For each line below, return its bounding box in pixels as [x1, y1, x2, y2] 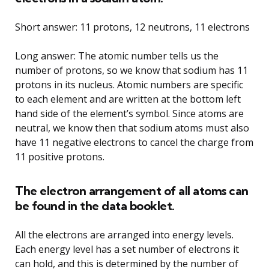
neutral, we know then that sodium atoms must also [15, 121, 249, 134]
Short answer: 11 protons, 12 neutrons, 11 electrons [15, 20, 250, 34]
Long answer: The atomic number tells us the [15, 49, 219, 62]
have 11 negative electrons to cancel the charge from [15, 135, 253, 149]
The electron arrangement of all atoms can [15, 183, 249, 198]
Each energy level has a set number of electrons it [15, 242, 239, 256]
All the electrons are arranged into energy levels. [15, 228, 234, 241]
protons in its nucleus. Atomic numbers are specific [15, 77, 243, 91]
